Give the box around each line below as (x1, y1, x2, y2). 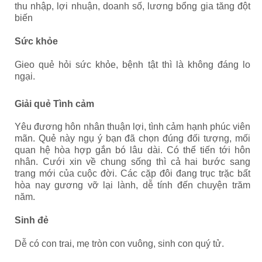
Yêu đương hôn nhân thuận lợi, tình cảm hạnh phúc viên (15, 122, 250, 132)
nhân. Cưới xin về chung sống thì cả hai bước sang (15, 157, 250, 167)
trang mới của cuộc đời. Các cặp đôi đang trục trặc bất (15, 168, 250, 178)
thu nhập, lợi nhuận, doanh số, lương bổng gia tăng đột (15, 1, 250, 11)
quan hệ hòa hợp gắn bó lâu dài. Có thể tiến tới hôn (15, 145, 250, 155)
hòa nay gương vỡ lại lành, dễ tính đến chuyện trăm (15, 180, 250, 190)
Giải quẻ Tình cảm (15, 99, 94, 109)
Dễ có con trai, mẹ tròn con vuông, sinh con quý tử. (15, 239, 224, 249)
